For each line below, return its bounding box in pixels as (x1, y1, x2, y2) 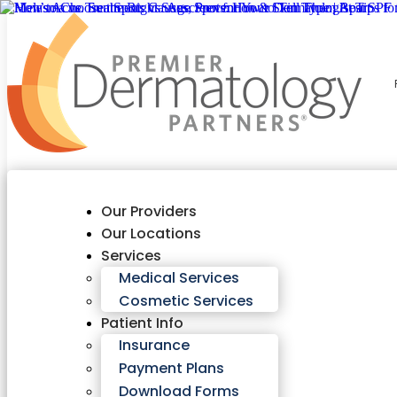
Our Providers (101, 201, 198, 222)
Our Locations (101, 223, 202, 244)
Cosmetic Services (119, 291, 254, 311)
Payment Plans (119, 358, 225, 378)
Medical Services (119, 268, 240, 288)
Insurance (119, 335, 191, 355)
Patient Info (101, 313, 184, 333)
